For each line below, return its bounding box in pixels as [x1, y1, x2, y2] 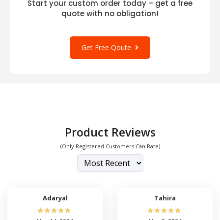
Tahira [154, 193, 176, 202]
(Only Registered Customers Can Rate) [60, 142, 160, 150]
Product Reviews [64, 124, 156, 140]
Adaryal [42, 193, 68, 202]
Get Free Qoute [82, 42, 135, 52]
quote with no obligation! [61, 8, 159, 19]
